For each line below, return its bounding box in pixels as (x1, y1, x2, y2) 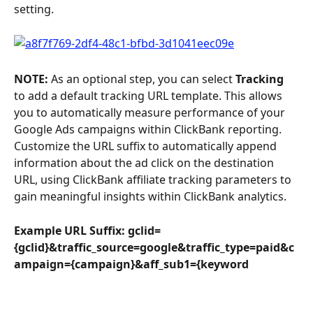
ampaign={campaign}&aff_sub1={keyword (14, 256, 249, 272)
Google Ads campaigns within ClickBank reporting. (14, 122, 284, 138)
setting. (14, 1, 54, 17)
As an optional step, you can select (51, 71, 235, 87)
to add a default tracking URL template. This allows (14, 88, 285, 104)
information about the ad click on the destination (14, 155, 277, 171)
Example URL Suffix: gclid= (14, 222, 161, 238)
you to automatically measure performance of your (14, 105, 288, 121)
